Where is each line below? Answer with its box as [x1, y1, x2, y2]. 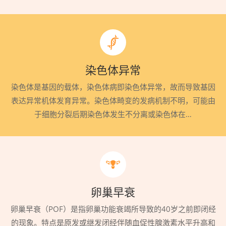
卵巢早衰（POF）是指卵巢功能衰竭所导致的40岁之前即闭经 [10, 204, 216, 214]
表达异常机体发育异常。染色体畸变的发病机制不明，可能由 [11, 95, 215, 105]
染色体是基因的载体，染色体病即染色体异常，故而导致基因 [11, 82, 215, 92]
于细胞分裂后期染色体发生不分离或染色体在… [34, 109, 192, 119]
